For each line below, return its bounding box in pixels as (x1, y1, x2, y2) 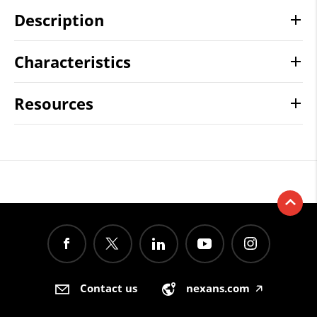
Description (14, 8, 104, 30)
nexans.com (186, 281, 250, 296)
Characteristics (14, 50, 131, 72)
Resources (14, 92, 93, 114)
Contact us (79, 281, 137, 296)
